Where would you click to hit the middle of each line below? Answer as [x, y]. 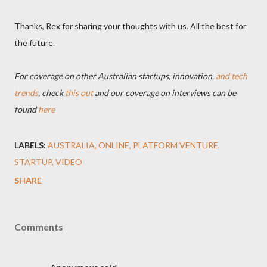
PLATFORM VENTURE [176, 145]
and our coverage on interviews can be [164, 93]
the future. [35, 43]
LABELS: [30, 145]
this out [79, 93]
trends [26, 93]
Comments [39, 227]
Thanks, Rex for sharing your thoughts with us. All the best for [130, 26]
